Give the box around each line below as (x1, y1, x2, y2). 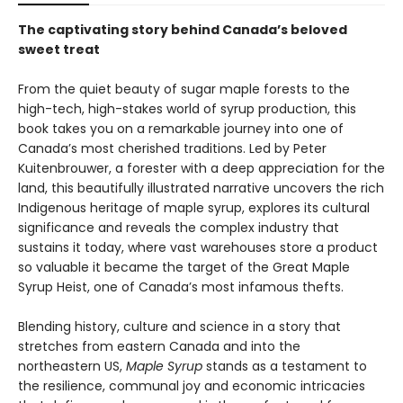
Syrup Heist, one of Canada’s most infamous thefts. (18, 277, 344, 296)
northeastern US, (18, 356, 126, 375)
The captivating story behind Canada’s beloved (18, 20, 347, 39)
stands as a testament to (202, 356, 367, 375)
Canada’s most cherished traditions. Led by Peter (18, 139, 327, 157)
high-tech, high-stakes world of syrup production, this (18, 99, 356, 118)
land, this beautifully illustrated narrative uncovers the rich (18, 178, 384, 197)
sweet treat (18, 40, 100, 58)
